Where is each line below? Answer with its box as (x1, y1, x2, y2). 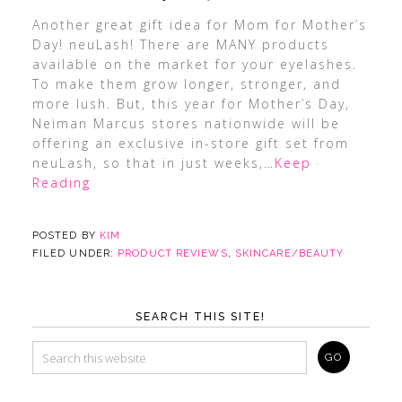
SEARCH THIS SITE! (135, 310, 267, 323)
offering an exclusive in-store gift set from (31, 135, 349, 152)
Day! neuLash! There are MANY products (31, 36, 329, 53)
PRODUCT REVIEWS (118, 248, 228, 259)
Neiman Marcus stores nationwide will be (31, 115, 340, 132)
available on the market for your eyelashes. (31, 56, 357, 73)
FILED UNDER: (31, 248, 118, 259)
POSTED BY (31, 230, 100, 241)
